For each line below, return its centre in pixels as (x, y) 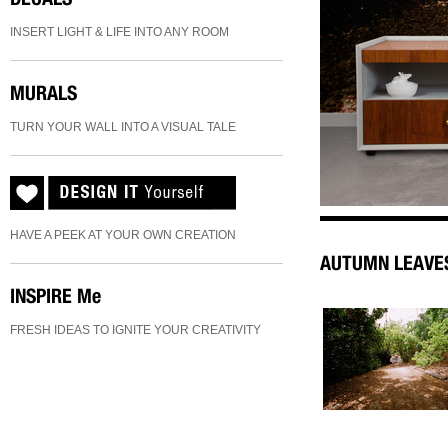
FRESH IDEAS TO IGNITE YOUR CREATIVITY (135, 330)
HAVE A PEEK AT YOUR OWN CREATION (123, 235)
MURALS (43, 93)
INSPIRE (41, 296)
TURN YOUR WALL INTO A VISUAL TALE (123, 127)
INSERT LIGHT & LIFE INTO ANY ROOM (119, 32)
